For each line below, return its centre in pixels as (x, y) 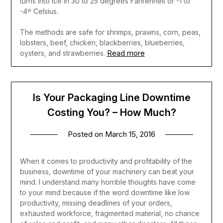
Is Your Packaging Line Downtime (111, 98)
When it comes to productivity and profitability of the (106, 161)
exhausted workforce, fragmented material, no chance (110, 214)
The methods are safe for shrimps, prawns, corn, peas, (110, 32)
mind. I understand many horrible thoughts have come (108, 182)
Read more (126, 53)
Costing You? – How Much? (111, 113)
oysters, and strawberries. (62, 53)
